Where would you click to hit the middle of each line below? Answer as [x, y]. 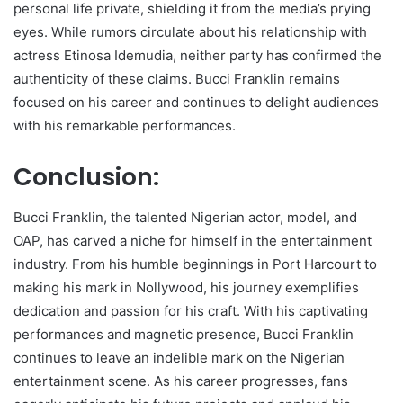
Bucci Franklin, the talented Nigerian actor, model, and [185, 217]
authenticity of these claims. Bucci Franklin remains [177, 79]
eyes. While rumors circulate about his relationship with [190, 32]
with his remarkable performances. [125, 126]
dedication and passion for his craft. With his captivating [191, 310]
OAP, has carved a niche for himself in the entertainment [193, 240]
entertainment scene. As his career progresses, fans [181, 381]
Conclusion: [86, 177]
